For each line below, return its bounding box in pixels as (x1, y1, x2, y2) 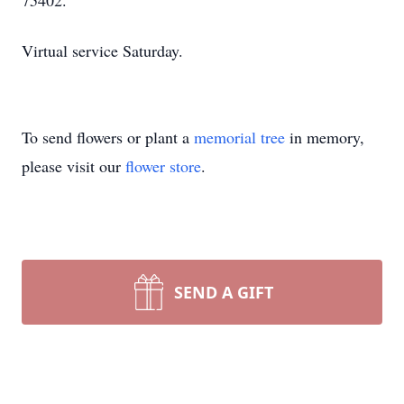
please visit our (22, 155, 125, 177)
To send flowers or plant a (22, 126, 194, 148)
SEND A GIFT (174, 281, 273, 303)
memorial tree (194, 126, 285, 148)
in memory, (285, 126, 364, 148)
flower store (125, 155, 201, 177)
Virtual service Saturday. (22, 40, 183, 61)
